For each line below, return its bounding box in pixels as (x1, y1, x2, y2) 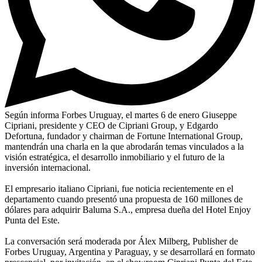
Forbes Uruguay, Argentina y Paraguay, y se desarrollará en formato (5, 246, 255, 257)
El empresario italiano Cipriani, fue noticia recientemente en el (5, 183, 233, 194)
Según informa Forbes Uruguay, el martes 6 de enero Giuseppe (5, 109, 237, 120)
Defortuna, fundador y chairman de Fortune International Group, (5, 130, 243, 141)
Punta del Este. (5, 215, 60, 225)
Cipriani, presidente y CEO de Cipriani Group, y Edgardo (5, 120, 218, 130)
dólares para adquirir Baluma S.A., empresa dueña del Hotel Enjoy (5, 204, 251, 215)
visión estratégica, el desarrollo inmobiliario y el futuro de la (5, 151, 225, 162)
